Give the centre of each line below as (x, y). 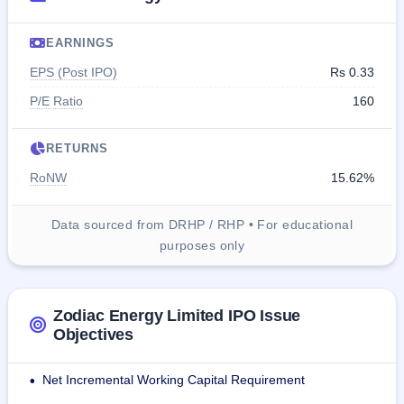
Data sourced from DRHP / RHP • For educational (202, 225)
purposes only (202, 246)
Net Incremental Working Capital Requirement (174, 380)
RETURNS (78, 149)
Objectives (93, 335)
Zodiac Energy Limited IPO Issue (177, 316)
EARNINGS (81, 43)
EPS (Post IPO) (73, 73)
